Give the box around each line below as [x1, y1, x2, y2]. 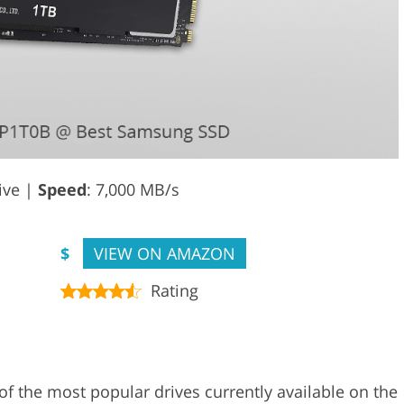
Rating [151, 280, 198, 302]
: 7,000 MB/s [87, 179, 179, 201]
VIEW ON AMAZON [94, 243, 235, 265]
